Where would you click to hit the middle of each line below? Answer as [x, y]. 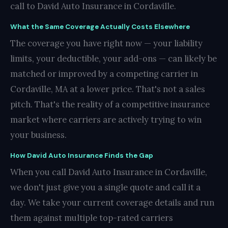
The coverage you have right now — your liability [106, 43]
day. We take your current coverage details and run [112, 203]
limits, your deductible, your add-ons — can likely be [113, 59]
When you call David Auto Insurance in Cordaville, [109, 172]
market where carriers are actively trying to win [106, 120]
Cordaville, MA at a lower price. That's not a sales [108, 89]
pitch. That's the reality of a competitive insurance [110, 104]
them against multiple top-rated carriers [92, 218]
